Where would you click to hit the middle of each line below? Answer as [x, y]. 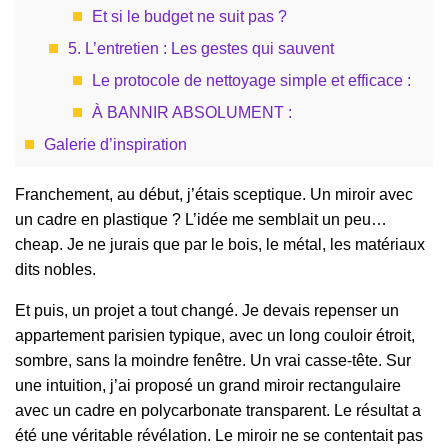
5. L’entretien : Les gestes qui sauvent [201, 48]
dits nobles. [55, 270]
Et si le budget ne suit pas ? [189, 16]
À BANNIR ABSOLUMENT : [192, 112]
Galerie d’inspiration [115, 144]
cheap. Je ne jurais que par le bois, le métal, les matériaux [220, 245]
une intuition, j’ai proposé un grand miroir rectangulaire [208, 386]
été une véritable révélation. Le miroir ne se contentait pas [219, 436]
